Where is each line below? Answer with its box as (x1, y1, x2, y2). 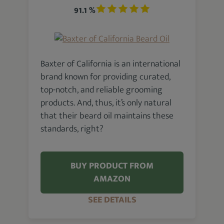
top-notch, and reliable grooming (40, 82, 163, 97)
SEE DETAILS (87, 192, 136, 207)
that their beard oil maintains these (40, 108, 174, 123)
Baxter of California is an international (40, 56, 181, 71)
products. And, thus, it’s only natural (40, 95, 172, 110)
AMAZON (93, 171, 130, 186)
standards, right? (40, 121, 104, 136)
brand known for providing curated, (40, 69, 171, 84)
